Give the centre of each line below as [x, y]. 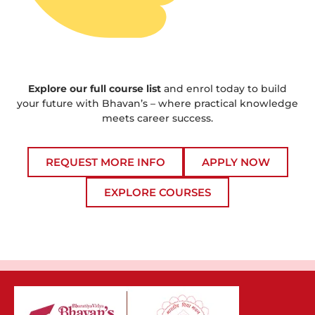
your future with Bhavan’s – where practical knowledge [157, 104]
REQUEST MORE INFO [105, 162]
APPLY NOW [236, 162]
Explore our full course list [95, 89]
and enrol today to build [224, 89]
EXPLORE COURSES [157, 192]
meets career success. [157, 118]
